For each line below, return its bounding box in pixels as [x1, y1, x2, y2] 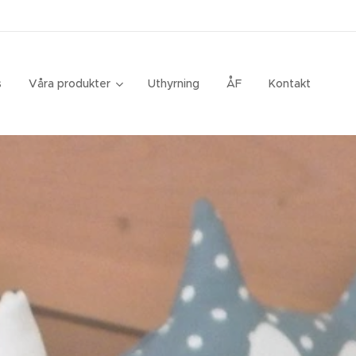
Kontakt [269, 76, 311, 91]
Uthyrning [148, 76, 199, 91]
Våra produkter [29, 76, 110, 91]
